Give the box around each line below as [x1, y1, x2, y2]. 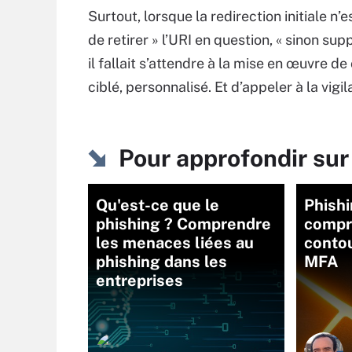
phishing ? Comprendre [96, 214, 271, 233]
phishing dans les [96, 252, 227, 271]
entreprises [96, 271, 183, 290]
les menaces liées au [96, 233, 254, 252]
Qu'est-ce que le [96, 196, 219, 214]
